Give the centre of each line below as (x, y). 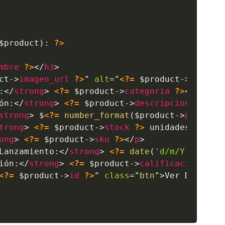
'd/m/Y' (173, 151)
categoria (147, 91)
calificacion (170, 163)
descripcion (162, 103)
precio (200, 115)
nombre (205, 79)
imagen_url (44, 79)
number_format (97, 115)
